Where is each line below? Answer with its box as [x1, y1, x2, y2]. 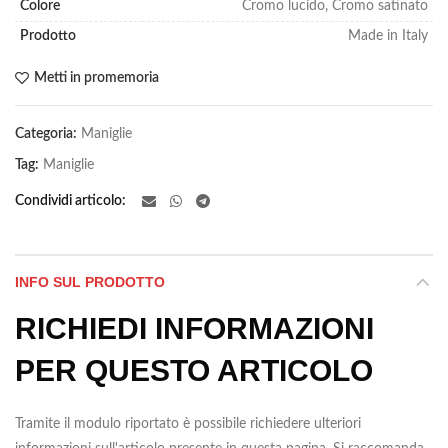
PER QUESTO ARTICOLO [15, 354, 373, 388]
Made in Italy [348, 29, 428, 44]
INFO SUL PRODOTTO [15, 274, 165, 291]
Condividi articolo [15, 194, 122, 209]
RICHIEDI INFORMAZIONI [15, 312, 374, 346]
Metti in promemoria [34, 71, 159, 86]
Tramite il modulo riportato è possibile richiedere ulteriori [15, 417, 361, 432]
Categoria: [15, 127, 80, 142]
